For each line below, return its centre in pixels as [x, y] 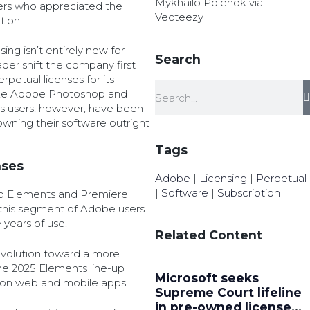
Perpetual [281, 178]
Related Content [208, 235]
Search [177, 59]
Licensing [223, 178]
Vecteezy [179, 17]
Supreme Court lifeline [228, 292]
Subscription [248, 193]
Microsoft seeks [207, 278]
